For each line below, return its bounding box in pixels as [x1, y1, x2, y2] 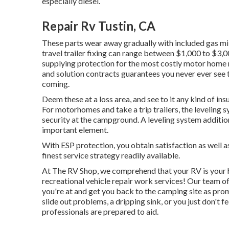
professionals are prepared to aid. [42, 206, 158, 216]
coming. [42, 78, 70, 88]
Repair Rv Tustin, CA [42, 18, 155, 33]
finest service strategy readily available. [42, 150, 180, 160]
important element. [42, 124, 108, 134]
